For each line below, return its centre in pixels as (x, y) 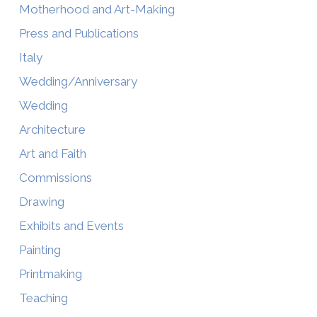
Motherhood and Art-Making (97, 9)
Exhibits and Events (71, 225)
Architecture (52, 129)
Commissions (55, 177)
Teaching (43, 298)
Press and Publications (79, 33)
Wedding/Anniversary (78, 81)
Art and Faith (52, 153)
